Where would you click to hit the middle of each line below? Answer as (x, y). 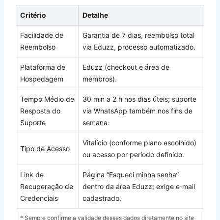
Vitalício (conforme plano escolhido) (139, 142)
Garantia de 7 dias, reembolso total (138, 35)
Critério (33, 15)
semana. (96, 122)
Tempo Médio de (47, 99)
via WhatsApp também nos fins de (137, 110)
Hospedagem (42, 79)
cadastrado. (102, 198)
